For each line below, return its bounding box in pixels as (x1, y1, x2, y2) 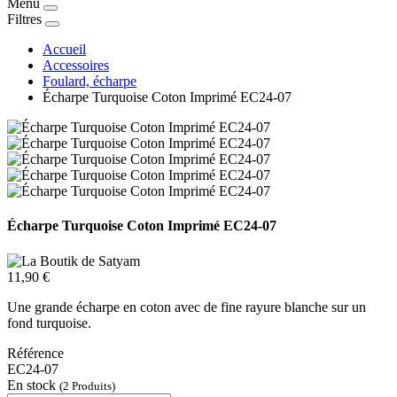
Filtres (7, 12, 42, 27)
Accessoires (43, 58, 109, 73)
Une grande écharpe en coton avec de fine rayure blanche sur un (7, 299, 366, 315)
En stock (7, 377, 59, 393)
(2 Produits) (59, 378, 115, 393)
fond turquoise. (7, 315, 91, 331)
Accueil (43, 42, 86, 57)
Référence (7, 345, 64, 361)
